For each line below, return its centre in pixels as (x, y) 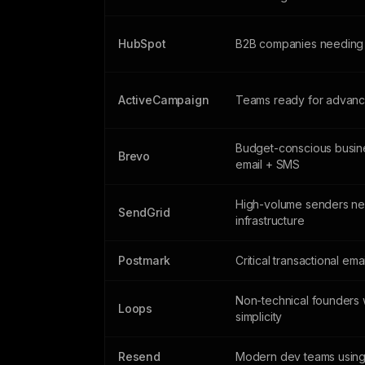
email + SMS (268, 164)
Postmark (144, 260)
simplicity (259, 317)
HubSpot (142, 44)
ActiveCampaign (164, 100)
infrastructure (270, 220)
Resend (139, 356)
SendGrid (144, 212)
